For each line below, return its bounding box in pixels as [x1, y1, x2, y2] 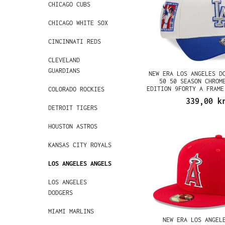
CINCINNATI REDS [48, 38, 101, 45]
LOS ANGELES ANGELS [48, 160, 111, 167]
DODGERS [48, 189, 73, 196]
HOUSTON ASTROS [48, 123, 97, 130]
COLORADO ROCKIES [48, 85, 104, 93]
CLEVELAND [48, 56, 80, 64]
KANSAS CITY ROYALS [48, 141, 111, 149]
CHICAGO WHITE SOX [48, 19, 108, 27]
